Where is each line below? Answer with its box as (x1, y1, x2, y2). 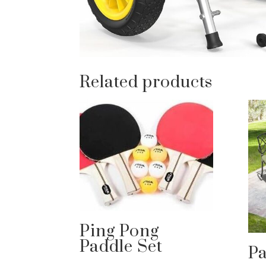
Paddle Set (80, 236, 163, 257)
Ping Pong (80, 220, 160, 242)
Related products (80, 71, 213, 93)
